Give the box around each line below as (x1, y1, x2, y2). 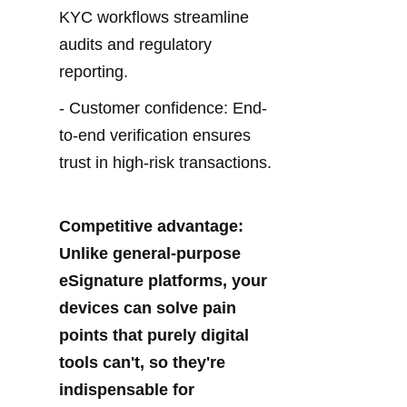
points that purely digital (59, 326, 249, 345)
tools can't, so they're (59, 353, 225, 372)
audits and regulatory (59, 35, 212, 55)
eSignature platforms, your (59, 272, 267, 291)
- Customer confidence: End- (59, 99, 267, 118)
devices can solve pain (59, 299, 236, 318)
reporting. (59, 63, 128, 82)
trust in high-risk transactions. (59, 154, 272, 173)
